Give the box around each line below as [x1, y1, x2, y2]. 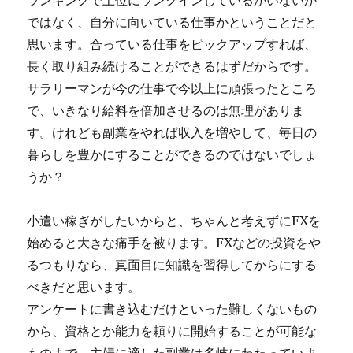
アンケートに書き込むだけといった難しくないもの [27, 301, 318, 317]
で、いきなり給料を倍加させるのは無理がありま [27, 102, 305, 118]
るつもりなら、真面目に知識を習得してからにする [27, 257, 318, 273]
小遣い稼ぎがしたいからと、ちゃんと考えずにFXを [27, 213, 321, 229]
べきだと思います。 [27, 279, 141, 295]
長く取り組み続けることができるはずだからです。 [27, 58, 318, 74]
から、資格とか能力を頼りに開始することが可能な [27, 323, 318, 339]
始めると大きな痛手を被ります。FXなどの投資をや [27, 235, 321, 251]
